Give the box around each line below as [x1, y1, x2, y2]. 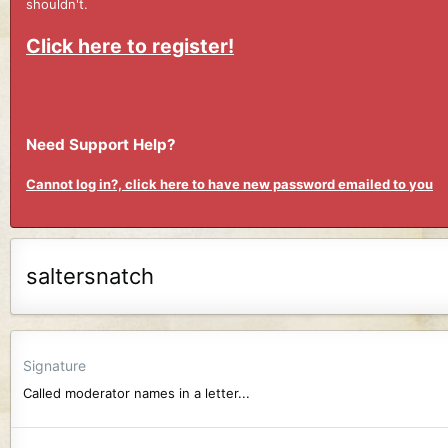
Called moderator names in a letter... [23, 384, 250, 401]
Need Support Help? [26, 134, 176, 154]
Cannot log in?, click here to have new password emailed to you [26, 176, 433, 193]
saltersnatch [26, 262, 154, 289]
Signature [23, 356, 86, 374]
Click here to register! [26, 33, 234, 58]
